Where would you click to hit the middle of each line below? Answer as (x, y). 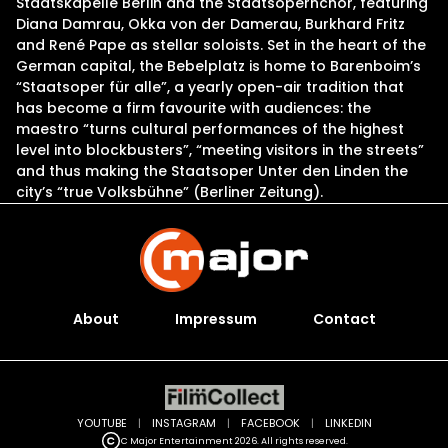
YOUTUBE (101, 423)
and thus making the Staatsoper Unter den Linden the (212, 171)
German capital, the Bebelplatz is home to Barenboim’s (218, 66)
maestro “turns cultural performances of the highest (210, 129)
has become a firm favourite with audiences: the (193, 108)
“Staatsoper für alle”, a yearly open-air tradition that (210, 87)
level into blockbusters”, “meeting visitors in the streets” (220, 150)
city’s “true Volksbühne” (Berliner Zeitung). (169, 192)
